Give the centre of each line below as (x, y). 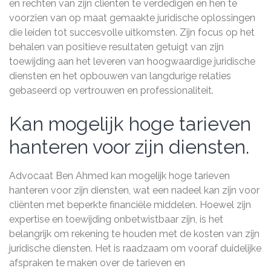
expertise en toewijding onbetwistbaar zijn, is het (116, 219)
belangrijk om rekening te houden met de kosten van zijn (134, 234)
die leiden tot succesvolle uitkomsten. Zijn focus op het (132, 32)
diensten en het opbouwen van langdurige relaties (120, 76)
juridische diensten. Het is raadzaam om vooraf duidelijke (135, 248)
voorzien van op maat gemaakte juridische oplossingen (132, 18)
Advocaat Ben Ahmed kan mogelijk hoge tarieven (119, 176)
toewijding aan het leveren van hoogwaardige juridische (132, 61)
